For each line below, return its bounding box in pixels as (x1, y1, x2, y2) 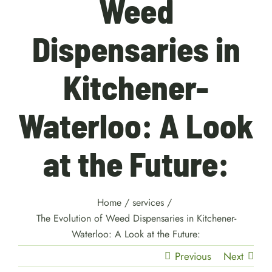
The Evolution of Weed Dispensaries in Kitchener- (36, 211, 236, 225)
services (132, 195, 164, 209)
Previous (175, 249, 211, 263)
